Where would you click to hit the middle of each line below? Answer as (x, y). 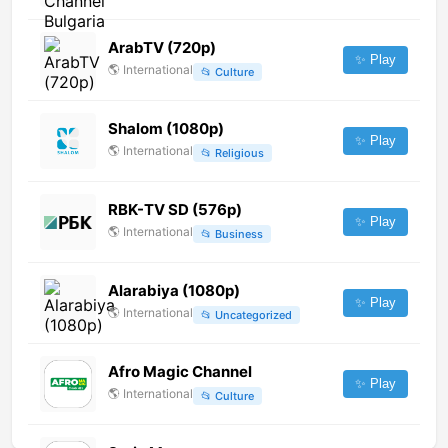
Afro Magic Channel (180, 372)
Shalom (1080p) (166, 129)
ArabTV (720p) (162, 48)
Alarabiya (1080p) (174, 291)
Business (239, 233)
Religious (239, 152)
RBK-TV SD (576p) (175, 210)
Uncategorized (253, 314)
